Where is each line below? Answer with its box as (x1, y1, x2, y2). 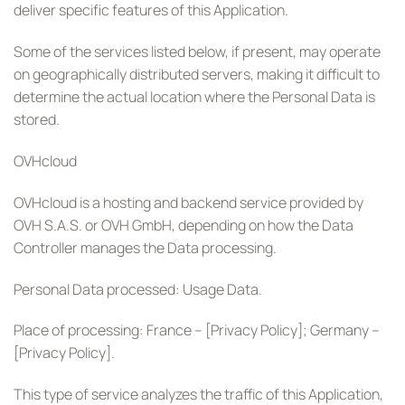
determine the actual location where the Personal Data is (14, 87, 375, 108)
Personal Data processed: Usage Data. (14, 278, 262, 299)
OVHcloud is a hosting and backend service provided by (14, 192, 363, 212)
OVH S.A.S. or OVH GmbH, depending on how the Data (14, 214, 353, 235)
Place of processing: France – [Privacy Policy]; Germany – (14, 320, 380, 341)
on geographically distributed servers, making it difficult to (14, 64, 380, 85)
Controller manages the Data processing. (14, 237, 277, 258)
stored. (14, 109, 60, 130)
